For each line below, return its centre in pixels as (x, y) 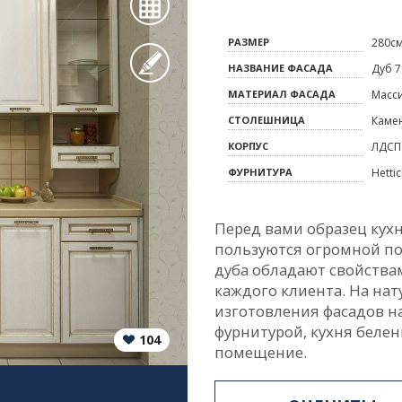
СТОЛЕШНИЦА (267, 120)
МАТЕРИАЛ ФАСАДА (282, 94)
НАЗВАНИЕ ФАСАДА (280, 68)
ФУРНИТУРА (260, 172)
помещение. (261, 352)
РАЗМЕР (249, 42)
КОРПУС (248, 146)
